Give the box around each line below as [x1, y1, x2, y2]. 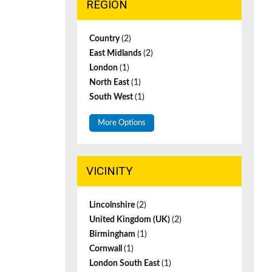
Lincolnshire [89, 201, 137, 209]
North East [89, 78, 131, 87]
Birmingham [89, 230, 137, 239]
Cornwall [89, 245, 124, 253]
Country [89, 35, 121, 43]
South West [89, 93, 135, 101]
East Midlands [89, 49, 143, 58]
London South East [89, 259, 161, 268]
